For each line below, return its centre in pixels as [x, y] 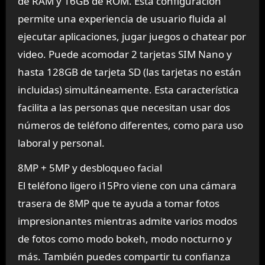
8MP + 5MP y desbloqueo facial [90, 168]
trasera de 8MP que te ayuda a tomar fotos [118, 203]
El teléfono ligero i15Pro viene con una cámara [127, 186]
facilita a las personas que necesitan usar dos [124, 107]
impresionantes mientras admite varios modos [127, 221]
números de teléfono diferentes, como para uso [130, 125]
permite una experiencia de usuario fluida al [122, 18]
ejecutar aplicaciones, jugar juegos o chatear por [132, 36]
